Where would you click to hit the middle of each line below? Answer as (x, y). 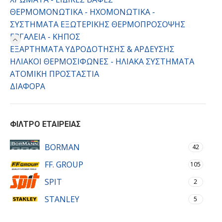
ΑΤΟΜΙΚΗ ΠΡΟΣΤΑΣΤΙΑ (55, 74)
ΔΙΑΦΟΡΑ (28, 86)
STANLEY (62, 199)
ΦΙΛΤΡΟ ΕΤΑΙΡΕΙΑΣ (45, 124)
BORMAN (62, 147)
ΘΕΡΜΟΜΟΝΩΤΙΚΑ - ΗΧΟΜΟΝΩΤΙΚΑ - (83, 12)
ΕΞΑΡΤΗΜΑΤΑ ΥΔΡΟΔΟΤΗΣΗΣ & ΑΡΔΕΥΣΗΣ (92, 49)
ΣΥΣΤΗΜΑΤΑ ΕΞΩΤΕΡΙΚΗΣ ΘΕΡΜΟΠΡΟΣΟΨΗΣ (98, 24)
